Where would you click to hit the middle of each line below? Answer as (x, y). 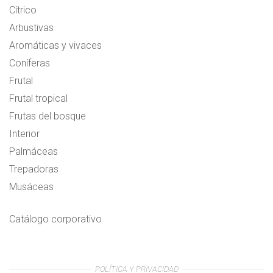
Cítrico (23, 10)
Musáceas (31, 187)
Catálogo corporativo (55, 219)
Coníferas (30, 63)
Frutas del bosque (48, 116)
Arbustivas (31, 28)
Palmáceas (34, 152)
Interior (24, 134)
